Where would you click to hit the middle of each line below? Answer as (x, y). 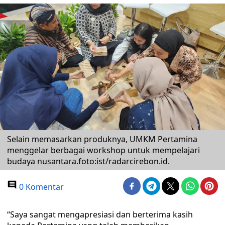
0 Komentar (40, 187)
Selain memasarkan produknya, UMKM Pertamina (102, 139)
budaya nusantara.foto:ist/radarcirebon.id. (88, 161)
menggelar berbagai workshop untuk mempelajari (103, 150)
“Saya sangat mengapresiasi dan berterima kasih (100, 214)
